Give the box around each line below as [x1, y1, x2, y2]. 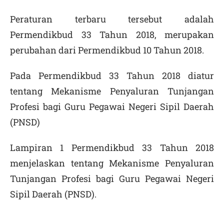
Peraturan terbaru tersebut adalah [10, 13, 214, 25]
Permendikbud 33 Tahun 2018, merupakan [10, 28, 214, 40]
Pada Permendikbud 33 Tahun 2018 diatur [10, 69, 214, 81]
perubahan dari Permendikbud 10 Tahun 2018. [10, 44, 204, 56]
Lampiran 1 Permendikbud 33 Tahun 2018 [10, 141, 214, 153]
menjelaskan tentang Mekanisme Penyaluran [10, 157, 214, 169]
